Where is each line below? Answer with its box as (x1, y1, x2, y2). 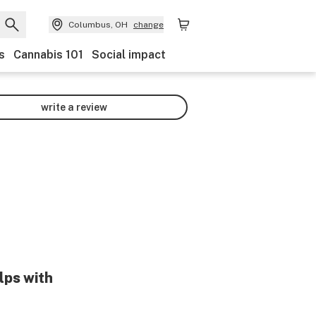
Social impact (92, 48, 166, 61)
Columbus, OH (68, 20, 128, 30)
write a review (41, 101, 107, 113)
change (133, 20, 164, 30)
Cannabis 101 (13, 48, 83, 61)
